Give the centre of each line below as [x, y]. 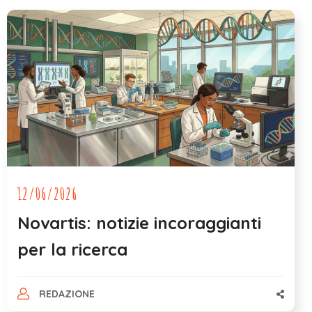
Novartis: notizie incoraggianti [139, 223]
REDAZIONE [67, 294]
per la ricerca [72, 250]
